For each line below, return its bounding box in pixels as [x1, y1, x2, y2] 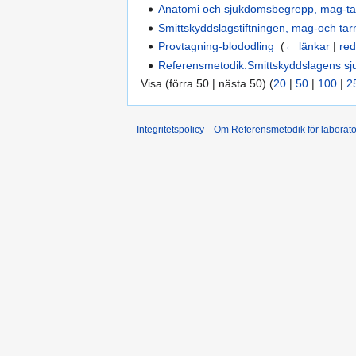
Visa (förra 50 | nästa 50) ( [141, 76, 273, 90]
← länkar [284, 40, 331, 53]
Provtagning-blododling [158, 40, 275, 53]
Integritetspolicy [137, 123, 204, 135]
